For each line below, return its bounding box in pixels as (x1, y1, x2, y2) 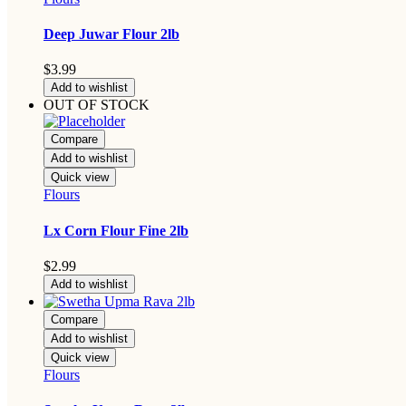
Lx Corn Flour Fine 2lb (43, 222, 188, 238)
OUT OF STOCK (43, 97, 150, 113)
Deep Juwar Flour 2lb (43, 26, 179, 43)
